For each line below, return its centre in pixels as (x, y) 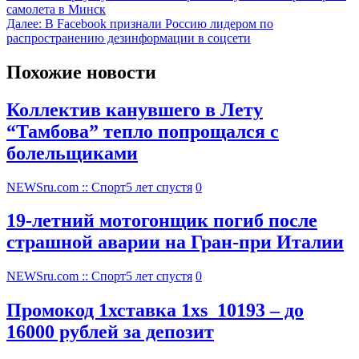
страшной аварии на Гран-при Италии (175, 242)
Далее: (24, 23)
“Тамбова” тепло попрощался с (143, 131)
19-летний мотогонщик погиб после (162, 221)
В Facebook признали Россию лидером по (159, 23)
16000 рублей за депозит (110, 332)
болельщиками (72, 153)
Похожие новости (81, 72)
